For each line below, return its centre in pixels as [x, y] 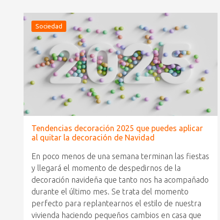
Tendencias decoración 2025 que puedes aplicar [117, 128]
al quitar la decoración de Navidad [93, 138]
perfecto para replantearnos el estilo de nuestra [116, 204]
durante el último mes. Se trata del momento [110, 192]
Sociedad [49, 26]
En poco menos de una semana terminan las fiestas [120, 156]
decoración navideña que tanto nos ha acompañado [120, 180]
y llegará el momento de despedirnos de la [106, 168]
